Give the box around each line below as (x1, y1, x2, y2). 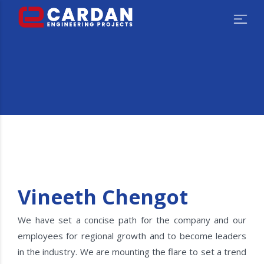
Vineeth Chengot (18, 183, 188, 210)
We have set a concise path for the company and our (18, 213, 246, 226)
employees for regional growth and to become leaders (18, 229, 246, 242)
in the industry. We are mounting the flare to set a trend (18, 245, 246, 258)
